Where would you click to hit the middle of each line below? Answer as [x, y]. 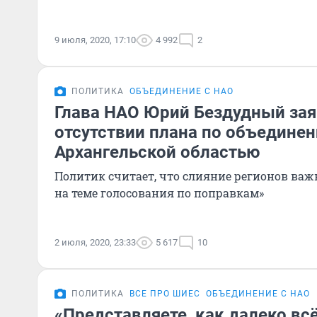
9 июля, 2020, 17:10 [95, 40]
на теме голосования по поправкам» [159, 193]
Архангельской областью [157, 152]
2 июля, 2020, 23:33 [95, 242]
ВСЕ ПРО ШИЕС [165, 294]
